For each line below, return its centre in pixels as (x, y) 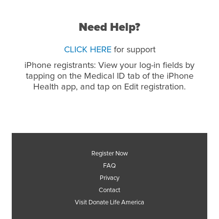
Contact (109, 190)
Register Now (109, 154)
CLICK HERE (88, 50)
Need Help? (109, 27)
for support (133, 50)
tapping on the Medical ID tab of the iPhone (109, 76)
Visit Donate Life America (109, 203)
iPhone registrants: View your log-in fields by (109, 66)
